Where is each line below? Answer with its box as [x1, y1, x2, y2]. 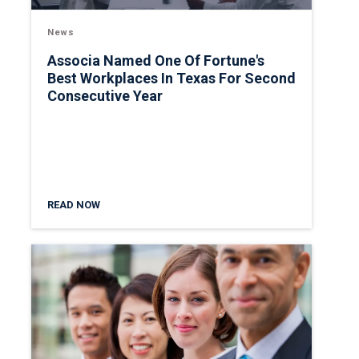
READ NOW [47, 199, 100, 211]
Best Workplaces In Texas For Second [47, 70, 296, 87]
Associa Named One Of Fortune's [47, 52, 264, 70]
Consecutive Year [47, 87, 163, 105]
